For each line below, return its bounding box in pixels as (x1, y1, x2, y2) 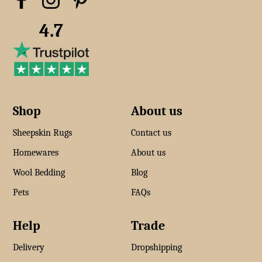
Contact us (131, 127, 171, 139)
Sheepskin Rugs (13, 127, 73, 139)
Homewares (13, 147, 59, 158)
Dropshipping (131, 242, 182, 253)
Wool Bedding (13, 167, 65, 178)
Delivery (13, 242, 45, 253)
